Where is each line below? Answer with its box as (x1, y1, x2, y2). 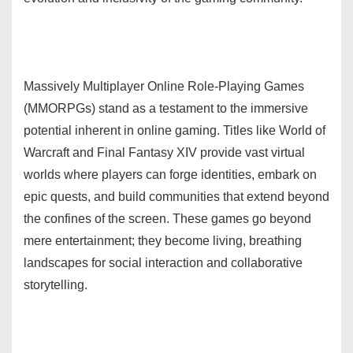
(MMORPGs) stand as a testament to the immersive (24, 101, 308, 115)
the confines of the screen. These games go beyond (24, 211, 311, 225)
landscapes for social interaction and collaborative (24, 255, 303, 269)
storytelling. (24, 277, 87, 292)
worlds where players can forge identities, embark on (24, 167, 317, 181)
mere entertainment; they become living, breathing (24, 233, 302, 247)
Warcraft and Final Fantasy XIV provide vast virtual (24, 145, 305, 159)
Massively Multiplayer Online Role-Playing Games (24, 79, 304, 93)
